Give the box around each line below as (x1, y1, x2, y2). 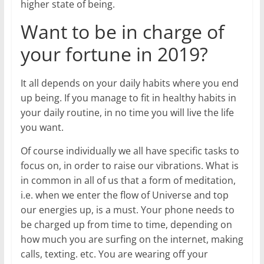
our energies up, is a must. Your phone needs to (20, 203, 235, 216)
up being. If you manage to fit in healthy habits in (20, 91, 236, 104)
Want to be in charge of (20, 18, 225, 44)
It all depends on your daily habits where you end (20, 76, 239, 90)
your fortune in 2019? (20, 41, 208, 67)
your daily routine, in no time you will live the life (20, 105, 234, 119)
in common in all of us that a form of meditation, (20, 173, 236, 187)
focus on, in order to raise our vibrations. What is (20, 159, 239, 172)
